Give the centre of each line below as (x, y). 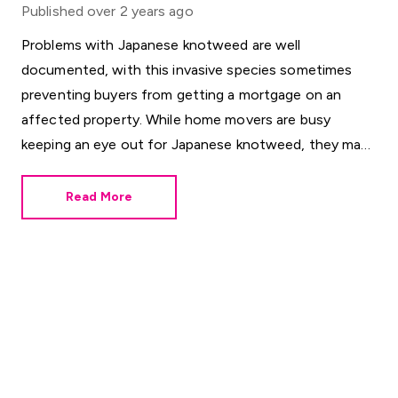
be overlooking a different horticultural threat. (170, 169)
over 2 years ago (140, 11)
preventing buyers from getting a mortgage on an (182, 95)
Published (52, 11)
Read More (99, 197)
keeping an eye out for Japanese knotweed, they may (195, 144)
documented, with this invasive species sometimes (187, 70)
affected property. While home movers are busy (176, 119)
